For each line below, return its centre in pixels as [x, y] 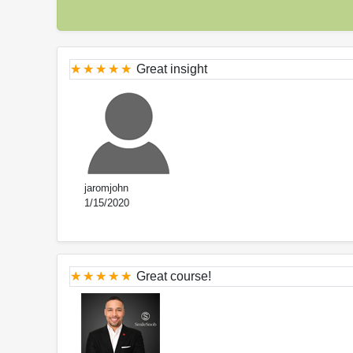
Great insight [172, 69]
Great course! [174, 276]
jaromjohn [105, 188]
